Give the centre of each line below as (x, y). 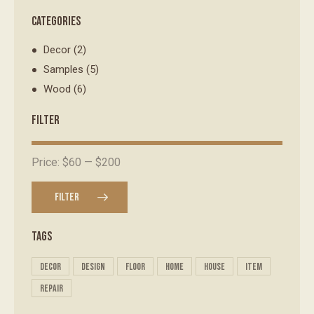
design (93, 267)
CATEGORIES (56, 22)
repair (52, 289)
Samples (64, 70)
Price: (47, 163)
